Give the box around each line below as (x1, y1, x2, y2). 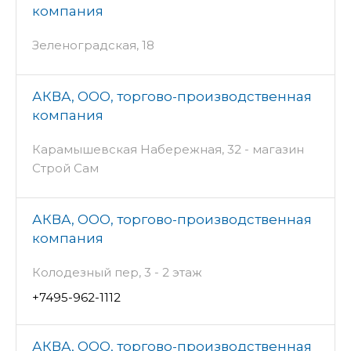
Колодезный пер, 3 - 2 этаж (32, 264, 202, 280)
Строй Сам (32, 160, 99, 175)
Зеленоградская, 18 (32, 37, 154, 52)
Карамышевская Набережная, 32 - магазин (32, 141, 304, 157)
